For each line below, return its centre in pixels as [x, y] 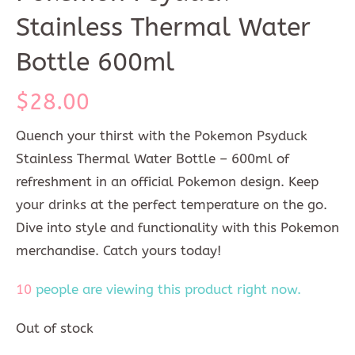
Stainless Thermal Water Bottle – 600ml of [153, 158]
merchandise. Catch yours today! [118, 250]
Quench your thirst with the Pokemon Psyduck [162, 136]
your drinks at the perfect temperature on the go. [172, 204]
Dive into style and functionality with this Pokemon [177, 227]
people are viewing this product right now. [166, 289]
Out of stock [55, 328]
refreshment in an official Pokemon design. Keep [167, 181]
